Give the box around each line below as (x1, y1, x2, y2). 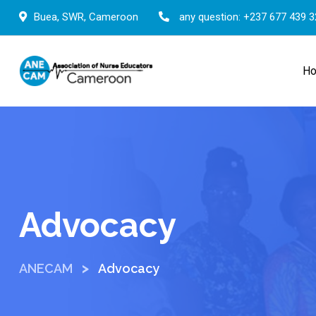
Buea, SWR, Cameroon (34, 11, 138, 23)
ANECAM (19, 261, 73, 276)
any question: (176, 11, 243, 23)
